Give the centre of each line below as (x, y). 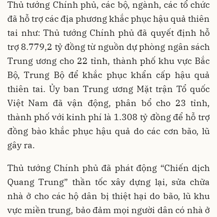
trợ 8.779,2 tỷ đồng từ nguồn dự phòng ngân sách (108, 47)
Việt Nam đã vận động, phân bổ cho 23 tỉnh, (108, 103)
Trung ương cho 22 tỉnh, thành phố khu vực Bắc (108, 61)
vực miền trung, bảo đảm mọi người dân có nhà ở (108, 210)
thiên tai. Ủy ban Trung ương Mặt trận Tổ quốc (108, 89)
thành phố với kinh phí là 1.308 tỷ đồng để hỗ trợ (108, 117)
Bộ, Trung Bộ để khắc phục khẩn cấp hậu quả (108, 75)
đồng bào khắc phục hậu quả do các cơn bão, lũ (108, 131)
